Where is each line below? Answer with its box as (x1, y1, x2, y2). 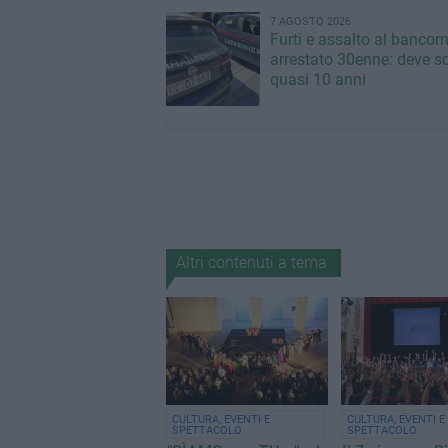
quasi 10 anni (269, 70, 366, 89)
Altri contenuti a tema (175, 253, 327, 272)
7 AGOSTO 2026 (269, 15, 351, 28)
